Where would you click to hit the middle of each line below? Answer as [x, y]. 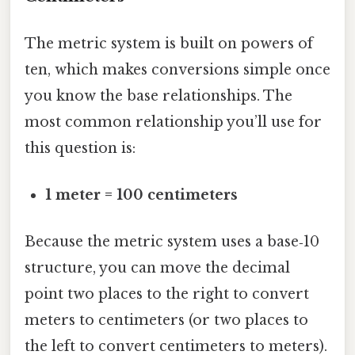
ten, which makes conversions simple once [177, 69]
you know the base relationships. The [158, 95]
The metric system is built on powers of [169, 43]
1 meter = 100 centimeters [142, 195]
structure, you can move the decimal [157, 268]
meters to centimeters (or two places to [166, 321]
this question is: [80, 148]
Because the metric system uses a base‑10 [172, 242]
